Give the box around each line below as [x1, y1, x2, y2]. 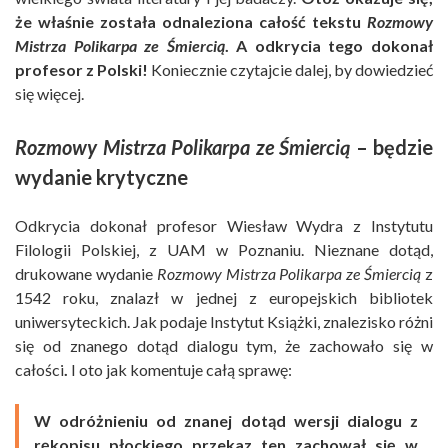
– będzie [350, 134, 433, 159]
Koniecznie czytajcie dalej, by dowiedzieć [148, 59, 433, 79]
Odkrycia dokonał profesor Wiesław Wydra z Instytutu [15, 215, 433, 235]
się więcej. [15, 83, 84, 103]
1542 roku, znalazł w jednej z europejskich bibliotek [15, 287, 433, 307]
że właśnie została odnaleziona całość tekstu [15, 11, 367, 31]
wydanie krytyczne [15, 164, 188, 189]
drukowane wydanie [15, 263, 157, 283]
